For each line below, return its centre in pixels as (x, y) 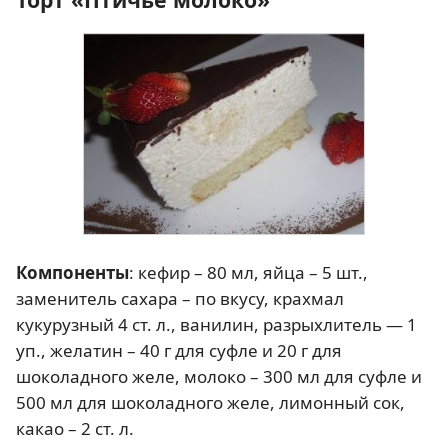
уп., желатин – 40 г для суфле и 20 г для (179, 350)
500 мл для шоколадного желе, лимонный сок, (210, 402)
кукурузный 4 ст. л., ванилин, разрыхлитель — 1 (216, 324)
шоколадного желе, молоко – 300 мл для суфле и (219, 376)
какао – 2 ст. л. (75, 428)
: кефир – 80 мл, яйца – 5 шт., (248, 272)
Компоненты (72, 272)
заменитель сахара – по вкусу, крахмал (180, 298)
